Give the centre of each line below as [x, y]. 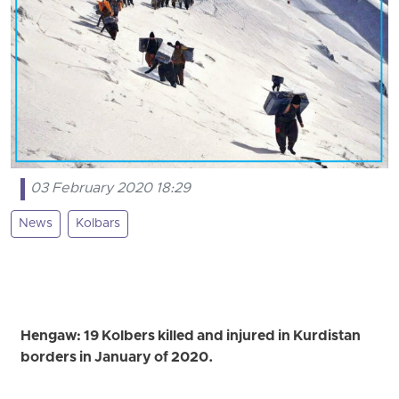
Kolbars [98, 224]
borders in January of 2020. [118, 358]
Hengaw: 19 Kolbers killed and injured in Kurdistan [191, 336]
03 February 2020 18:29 [111, 189]
